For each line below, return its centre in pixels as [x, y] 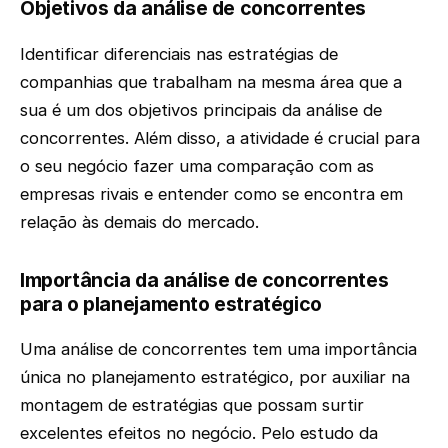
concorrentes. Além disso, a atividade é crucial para [220, 137]
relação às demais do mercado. [139, 221]
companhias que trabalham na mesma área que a [211, 81]
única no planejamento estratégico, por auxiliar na [215, 377]
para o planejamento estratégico [171, 303]
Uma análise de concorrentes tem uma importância [218, 349]
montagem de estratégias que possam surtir [192, 405]
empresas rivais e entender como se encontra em [211, 193]
